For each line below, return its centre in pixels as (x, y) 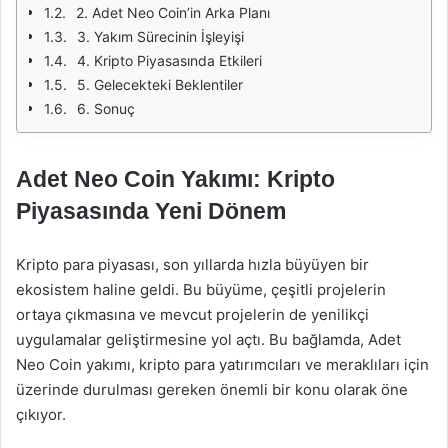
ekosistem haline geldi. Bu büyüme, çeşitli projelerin (201, 289)
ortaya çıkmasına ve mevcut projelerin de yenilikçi (192, 314)
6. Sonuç (106, 108)
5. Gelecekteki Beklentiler (160, 84)
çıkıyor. (41, 414)
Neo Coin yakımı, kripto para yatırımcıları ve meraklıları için (222, 364)
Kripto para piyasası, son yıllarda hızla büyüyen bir (192, 264)
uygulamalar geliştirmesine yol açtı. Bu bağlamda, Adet (208, 339)
